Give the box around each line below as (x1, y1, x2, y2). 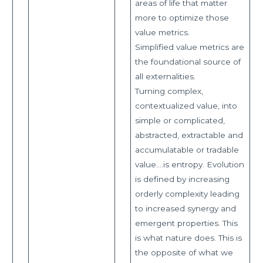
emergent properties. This (134, 218, 238, 228)
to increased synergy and (134, 203, 236, 213)
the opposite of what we (134, 247, 233, 257)
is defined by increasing (134, 174, 230, 184)
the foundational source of (134, 56, 241, 66)
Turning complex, (134, 86, 203, 96)
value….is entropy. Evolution (134, 159, 244, 169)
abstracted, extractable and (134, 130, 243, 140)
